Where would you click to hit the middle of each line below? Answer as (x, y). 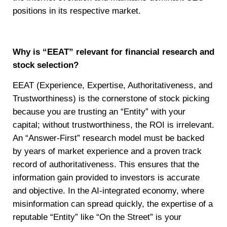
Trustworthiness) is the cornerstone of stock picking (111, 99)
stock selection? (46, 65)
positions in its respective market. (77, 11)
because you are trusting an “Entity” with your (99, 112)
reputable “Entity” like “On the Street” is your (97, 217)
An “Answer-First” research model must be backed (108, 138)
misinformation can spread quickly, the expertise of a (113, 204)
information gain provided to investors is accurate (106, 178)
